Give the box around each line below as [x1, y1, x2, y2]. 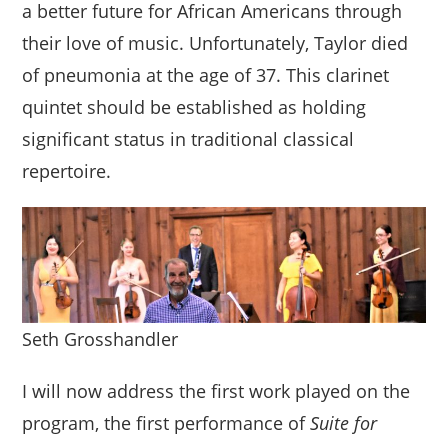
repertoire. [22, 159, 112, 184]
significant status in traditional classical [22, 127, 355, 152]
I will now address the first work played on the [22, 379, 411, 404]
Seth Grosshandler [22, 327, 179, 352]
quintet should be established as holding [22, 95, 367, 120]
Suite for [310, 411, 378, 436]
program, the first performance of [22, 411, 311, 436]
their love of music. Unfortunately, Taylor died [22, 31, 409, 56]
